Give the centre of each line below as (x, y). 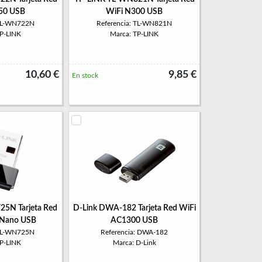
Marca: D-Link (134, 243)
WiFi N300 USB (134, 12)
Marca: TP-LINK (134, 34)
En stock (85, 75)
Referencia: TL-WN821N (134, 23)
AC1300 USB (134, 220)
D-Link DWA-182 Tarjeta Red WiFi (134, 208)
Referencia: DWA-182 (134, 232)
